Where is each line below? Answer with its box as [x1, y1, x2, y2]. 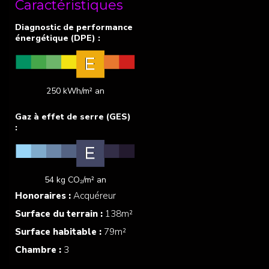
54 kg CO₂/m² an [44, 174, 106, 186]
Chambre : [15, 243, 64, 256]
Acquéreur [73, 189, 116, 202]
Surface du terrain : [15, 207, 105, 220]
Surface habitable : [15, 225, 104, 238]
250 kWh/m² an [46, 85, 104, 97]
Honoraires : [15, 189, 73, 202]
